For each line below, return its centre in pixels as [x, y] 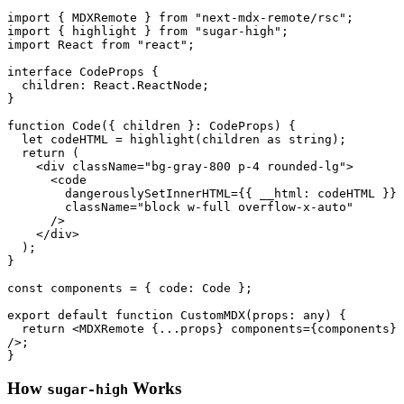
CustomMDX [213, 315]
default [83, 315]
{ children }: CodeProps [191, 125]
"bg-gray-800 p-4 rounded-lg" [245, 166]
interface [40, 71]
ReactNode [170, 85]
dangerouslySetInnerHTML [148, 193]
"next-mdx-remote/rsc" [271, 17]
